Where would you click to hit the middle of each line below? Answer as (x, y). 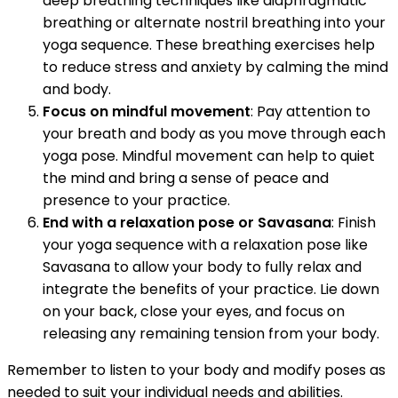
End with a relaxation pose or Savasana (187, 222)
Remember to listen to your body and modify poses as (196, 370)
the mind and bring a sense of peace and (186, 178)
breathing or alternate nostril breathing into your (214, 22)
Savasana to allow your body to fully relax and (202, 267)
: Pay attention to (310, 111)
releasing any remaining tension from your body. (211, 333)
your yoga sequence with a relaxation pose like (205, 244)
